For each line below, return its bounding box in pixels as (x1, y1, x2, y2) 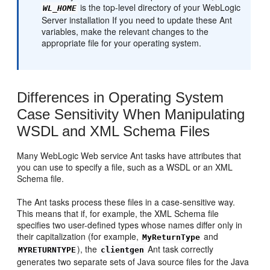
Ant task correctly (145, 242, 214, 255)
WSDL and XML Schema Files (17, 122, 210, 139)
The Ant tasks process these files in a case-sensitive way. (17, 195, 236, 208)
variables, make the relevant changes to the (42, 25, 209, 37)
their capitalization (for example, (17, 230, 142, 242)
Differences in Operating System (17, 89, 224, 105)
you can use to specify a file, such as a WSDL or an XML (17, 160, 233, 173)
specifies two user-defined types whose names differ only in (17, 218, 243, 231)
